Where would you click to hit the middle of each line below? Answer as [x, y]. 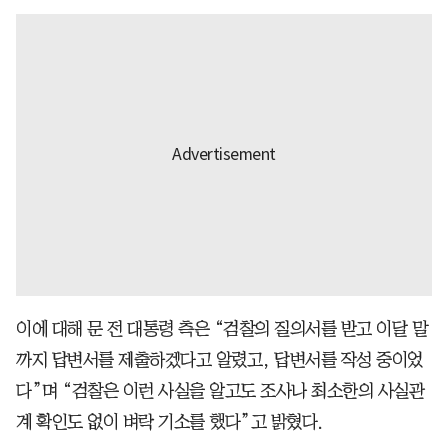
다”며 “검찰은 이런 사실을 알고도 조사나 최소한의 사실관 [220, 390]
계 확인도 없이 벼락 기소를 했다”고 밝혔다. [169, 421]
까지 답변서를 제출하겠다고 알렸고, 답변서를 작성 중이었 [219, 359]
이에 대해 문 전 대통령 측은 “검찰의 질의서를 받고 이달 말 [221, 328]
